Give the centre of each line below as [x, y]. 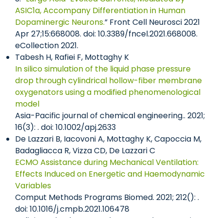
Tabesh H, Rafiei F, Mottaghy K [72, 57]
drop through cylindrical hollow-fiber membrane [109, 81]
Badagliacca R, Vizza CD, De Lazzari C [85, 151]
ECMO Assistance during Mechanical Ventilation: [107, 162]
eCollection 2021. [47, 45]
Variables [33, 186]
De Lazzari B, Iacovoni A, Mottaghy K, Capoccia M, [108, 139]
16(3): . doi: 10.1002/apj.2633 [65, 127]
